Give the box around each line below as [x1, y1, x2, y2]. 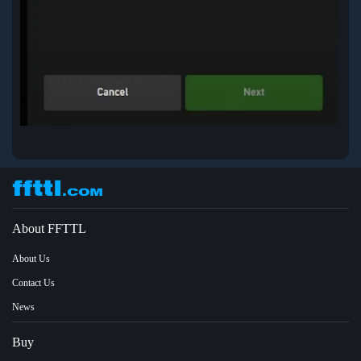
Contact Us [12, 276, 55, 288]
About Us [12, 252, 50, 264]
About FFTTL [12, 221, 86, 235]
